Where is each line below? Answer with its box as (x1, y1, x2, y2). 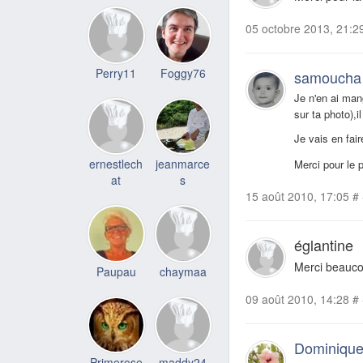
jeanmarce (156, 156, 211, 172)
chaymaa (159, 263, 207, 280)
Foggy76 (160, 64, 206, 81)
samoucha (294, 66, 361, 88)
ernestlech (89, 156, 143, 172)
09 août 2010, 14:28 (246, 291, 349, 308)
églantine (294, 234, 353, 256)
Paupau (96, 263, 136, 280)
